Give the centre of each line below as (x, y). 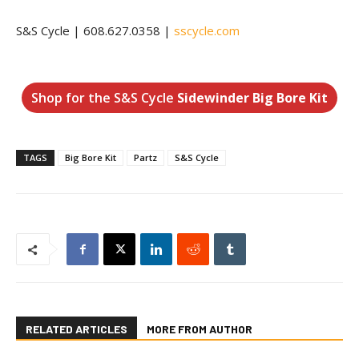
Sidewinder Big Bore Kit (252, 98)
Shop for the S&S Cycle (104, 98)
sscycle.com (207, 30)
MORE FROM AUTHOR (200, 329)
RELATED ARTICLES (77, 329)
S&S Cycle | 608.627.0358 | (95, 30)
